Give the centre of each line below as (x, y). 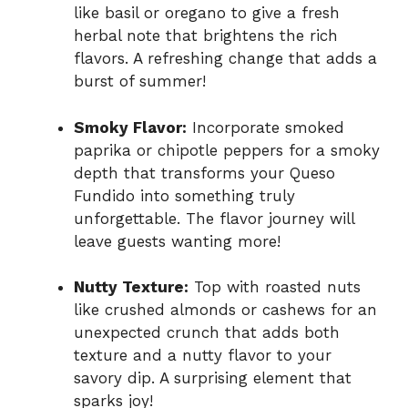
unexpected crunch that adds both (207, 333)
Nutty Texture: (131, 287)
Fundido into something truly (184, 195)
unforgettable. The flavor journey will (214, 218)
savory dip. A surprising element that (213, 378)
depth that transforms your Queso (204, 173)
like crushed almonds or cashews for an (225, 310)
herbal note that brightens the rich (206, 36)
